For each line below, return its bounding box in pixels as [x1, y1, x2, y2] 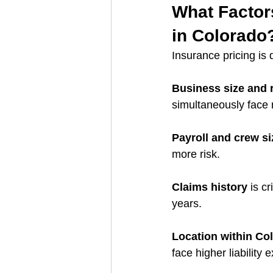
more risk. [172, 148, 220, 161]
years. [172, 197, 202, 210]
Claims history [172, 181, 247, 194]
